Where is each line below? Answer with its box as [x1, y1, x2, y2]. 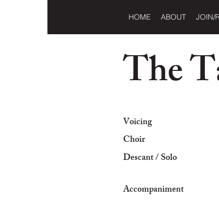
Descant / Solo [123, 151, 177, 166]
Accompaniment [123, 182, 184, 198]
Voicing [123, 115, 152, 131]
